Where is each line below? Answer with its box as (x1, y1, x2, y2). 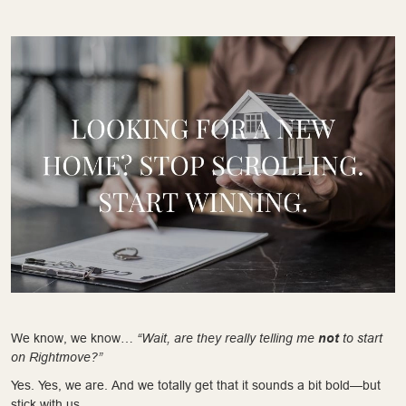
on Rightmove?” (11, 349, 102, 364)
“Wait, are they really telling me (137, 330, 318, 345)
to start (339, 330, 382, 345)
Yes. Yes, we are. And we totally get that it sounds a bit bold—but (11, 377, 381, 392)
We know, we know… (11, 330, 137, 345)
